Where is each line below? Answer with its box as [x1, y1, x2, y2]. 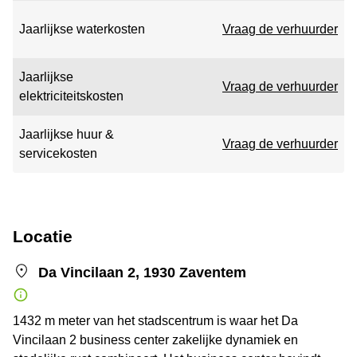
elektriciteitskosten [19, 89, 124, 103]
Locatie [13, 227, 73, 245]
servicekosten [19, 147, 97, 160]
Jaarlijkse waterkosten [19, 22, 145, 36]
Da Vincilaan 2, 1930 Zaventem [38, 265, 246, 280]
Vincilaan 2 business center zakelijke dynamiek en [13, 333, 298, 347]
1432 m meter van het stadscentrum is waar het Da [13, 314, 298, 328]
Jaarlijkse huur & [19, 127, 114, 141]
